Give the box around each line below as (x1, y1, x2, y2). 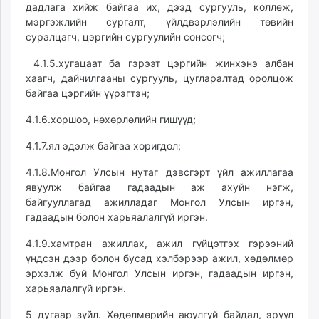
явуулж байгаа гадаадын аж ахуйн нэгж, (26, 181, 293, 193)
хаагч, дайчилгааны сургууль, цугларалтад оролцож (26, 72, 293, 84)
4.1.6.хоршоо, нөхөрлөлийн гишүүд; (26, 113, 196, 125)
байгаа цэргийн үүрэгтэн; (26, 87, 150, 99)
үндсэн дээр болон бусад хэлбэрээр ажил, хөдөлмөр (26, 252, 293, 264)
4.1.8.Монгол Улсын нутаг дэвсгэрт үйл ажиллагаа (26, 166, 293, 178)
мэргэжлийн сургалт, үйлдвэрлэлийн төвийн (26, 16, 293, 28)
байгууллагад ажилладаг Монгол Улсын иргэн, (26, 196, 293, 208)
